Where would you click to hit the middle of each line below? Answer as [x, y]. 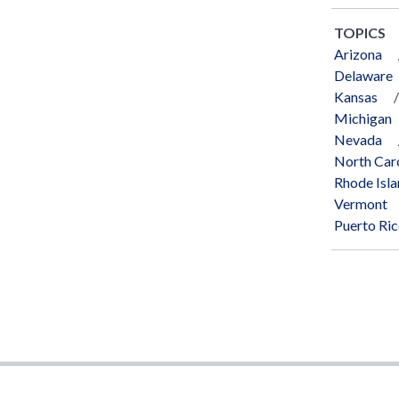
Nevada [358, 139]
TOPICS [360, 32]
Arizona [358, 53]
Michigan [363, 118]
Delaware [363, 75]
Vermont [361, 203]
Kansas [356, 96]
